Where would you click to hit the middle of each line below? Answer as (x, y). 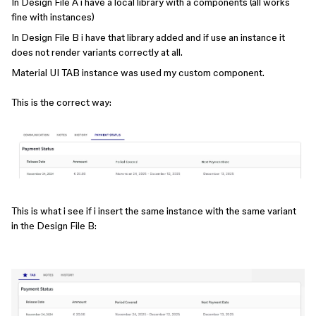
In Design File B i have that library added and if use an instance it (148, 37)
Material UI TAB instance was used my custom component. (138, 73)
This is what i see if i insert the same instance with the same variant (154, 211)
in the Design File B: (54, 226)
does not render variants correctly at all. (98, 52)
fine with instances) (53, 17)
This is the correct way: (61, 102)
